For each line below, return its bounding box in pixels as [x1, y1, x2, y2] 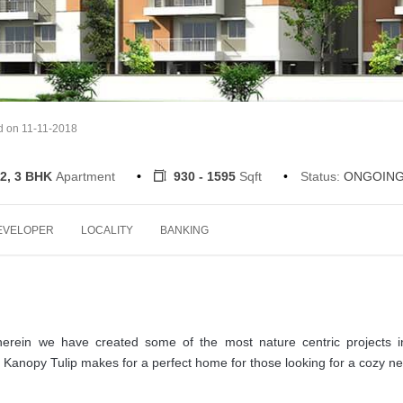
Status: [300, 168, 340, 184]
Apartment [56, 168, 115, 184]
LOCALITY [81, 223, 133, 237]
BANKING [160, 223, 209, 237]
